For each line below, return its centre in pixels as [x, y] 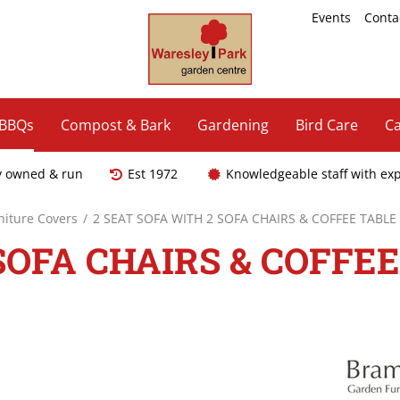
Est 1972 [154, 174]
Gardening [233, 125]
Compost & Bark [115, 125]
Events [331, 17]
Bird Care [326, 125]
